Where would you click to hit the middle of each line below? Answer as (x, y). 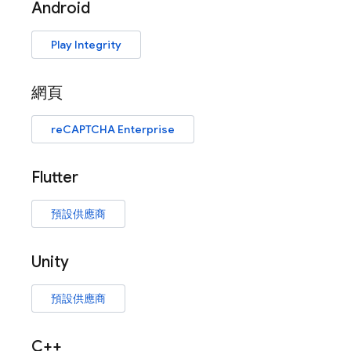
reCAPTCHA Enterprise (113, 129)
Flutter (55, 177)
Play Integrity (86, 45)
